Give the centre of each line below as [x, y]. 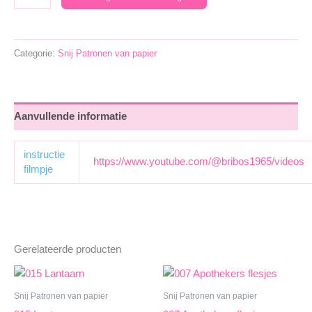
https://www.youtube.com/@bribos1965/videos [198, 161]
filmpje [39, 169]
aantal [27, 26]
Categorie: [36, 54]
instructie [45, 154]
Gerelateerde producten [68, 249]
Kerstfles [33, 9]
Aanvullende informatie [70, 116]
